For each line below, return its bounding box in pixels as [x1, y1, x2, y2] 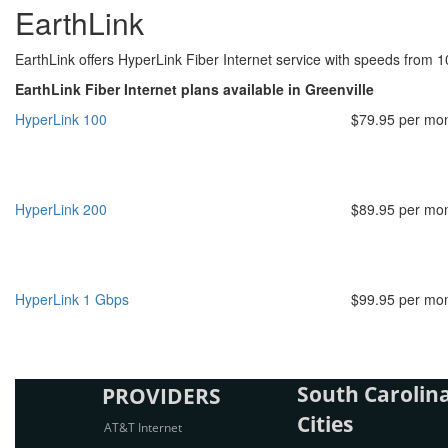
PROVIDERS [102, 382, 221, 410]
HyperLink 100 [15, 109, 107, 129]
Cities [297, 410, 353, 438]
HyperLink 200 [15, 199, 107, 219]
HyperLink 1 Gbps [15, 289, 129, 309]
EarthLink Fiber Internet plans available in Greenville [15, 79, 374, 99]
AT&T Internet [104, 419, 182, 436]
